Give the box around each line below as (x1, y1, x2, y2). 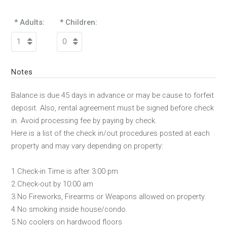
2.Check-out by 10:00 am (11, 179, 93, 189)
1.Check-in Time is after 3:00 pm (11, 167, 118, 176)
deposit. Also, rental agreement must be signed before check (11, 103, 214, 113)
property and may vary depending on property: (11, 141, 163, 151)
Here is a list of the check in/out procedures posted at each (11, 129, 210, 138)
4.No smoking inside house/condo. (11, 205, 128, 214)
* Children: (59, 17, 97, 27)
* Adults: (14, 17, 45, 27)
